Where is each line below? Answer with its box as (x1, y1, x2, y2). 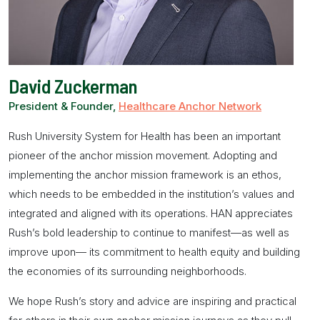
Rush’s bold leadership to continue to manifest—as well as (9, 225, 289, 239)
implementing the (9, 167, 94, 181)
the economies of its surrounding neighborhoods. (9, 264, 246, 278)
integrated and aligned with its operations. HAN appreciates (9, 206, 293, 220)
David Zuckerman (9, 74, 137, 97)
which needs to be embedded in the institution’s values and (9, 186, 294, 201)
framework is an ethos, (168, 167, 281, 181)
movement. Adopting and (153, 148, 277, 162)
